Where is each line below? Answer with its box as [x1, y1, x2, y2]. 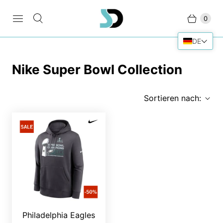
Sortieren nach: [144, 93, 201, 103]
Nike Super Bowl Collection [12, 62, 182, 77]
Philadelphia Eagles [22, 210, 95, 220]
